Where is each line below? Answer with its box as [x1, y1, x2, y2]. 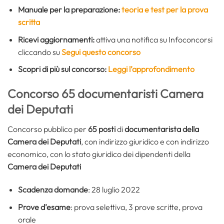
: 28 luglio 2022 [87, 184, 140, 194]
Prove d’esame [17, 201, 70, 212]
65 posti [88, 124, 117, 134]
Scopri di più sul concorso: [17, 64, 106, 74]
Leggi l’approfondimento [107, 64, 194, 74]
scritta [17, 17, 40, 27]
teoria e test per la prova [121, 4, 208, 15]
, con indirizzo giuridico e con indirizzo [81, 136, 209, 147]
